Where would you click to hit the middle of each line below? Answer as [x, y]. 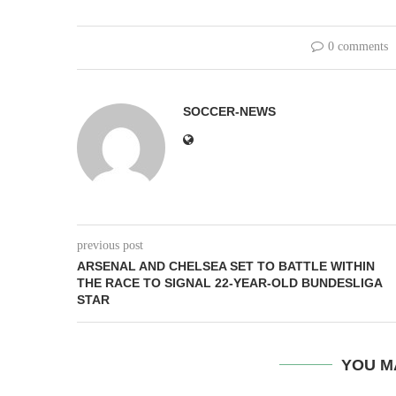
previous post [110, 245]
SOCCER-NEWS [229, 111]
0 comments [358, 46]
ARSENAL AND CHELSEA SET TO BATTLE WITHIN [226, 266]
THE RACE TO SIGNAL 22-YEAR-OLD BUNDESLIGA [229, 283]
